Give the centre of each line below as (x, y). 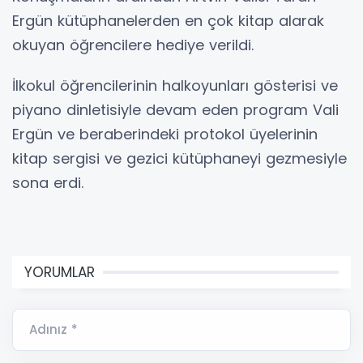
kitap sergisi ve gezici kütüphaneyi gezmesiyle (179, 159)
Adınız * (53, 330)
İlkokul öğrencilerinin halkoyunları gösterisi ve (175, 86)
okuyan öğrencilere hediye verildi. (133, 45)
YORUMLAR (60, 273)
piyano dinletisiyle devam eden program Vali (175, 110)
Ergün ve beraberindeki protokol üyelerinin (165, 135)
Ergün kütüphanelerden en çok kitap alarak (168, 21)
